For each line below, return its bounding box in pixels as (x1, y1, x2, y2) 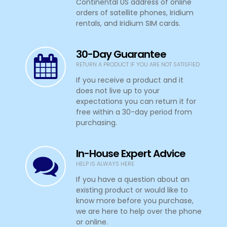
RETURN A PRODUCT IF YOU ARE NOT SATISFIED (76, 60, 200, 69)
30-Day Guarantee (76, 47, 166, 62)
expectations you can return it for (76, 96, 196, 107)
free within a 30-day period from (76, 107, 192, 118)
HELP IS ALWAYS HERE (76, 160, 134, 168)
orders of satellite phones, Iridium (76, 8, 194, 18)
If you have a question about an (76, 174, 190, 185)
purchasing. (76, 118, 117, 128)
